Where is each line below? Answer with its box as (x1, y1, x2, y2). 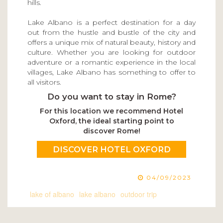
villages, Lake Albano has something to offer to (27, 68, 196, 77)
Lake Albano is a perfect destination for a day (27, 18, 196, 27)
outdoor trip (120, 189, 157, 200)
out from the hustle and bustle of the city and (27, 28, 196, 37)
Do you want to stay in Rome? (47, 92, 176, 102)
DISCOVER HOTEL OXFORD (52, 144, 171, 155)
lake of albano (30, 189, 74, 200)
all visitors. (27, 78, 61, 87)
